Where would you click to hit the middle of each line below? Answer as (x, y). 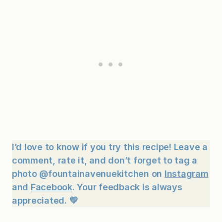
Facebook (52, 187)
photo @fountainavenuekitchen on (88, 174)
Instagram (186, 174)
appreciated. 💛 (45, 201)
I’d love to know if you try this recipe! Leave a (110, 147)
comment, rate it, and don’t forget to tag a (105, 161)
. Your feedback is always (127, 187)
